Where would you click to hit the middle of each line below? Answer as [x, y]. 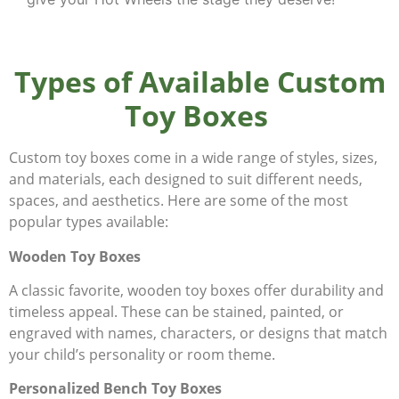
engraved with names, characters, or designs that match [198, 333]
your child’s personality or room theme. [142, 354]
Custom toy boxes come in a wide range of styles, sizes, [193, 158]
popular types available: [89, 222]
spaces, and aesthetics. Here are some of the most [179, 201]
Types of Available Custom [199, 82]
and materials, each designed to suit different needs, [186, 179]
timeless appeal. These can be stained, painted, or [176, 311]
